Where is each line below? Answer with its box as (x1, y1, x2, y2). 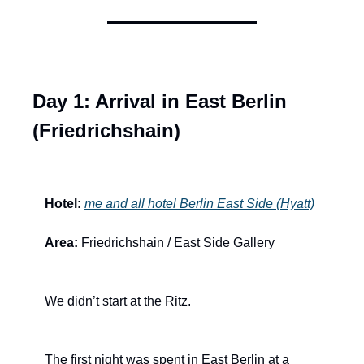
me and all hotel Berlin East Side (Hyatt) (84, 197, 314, 211)
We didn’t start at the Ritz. (45, 294, 191, 309)
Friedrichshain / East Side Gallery (78, 236, 275, 250)
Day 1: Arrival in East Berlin (32, 90, 287, 113)
